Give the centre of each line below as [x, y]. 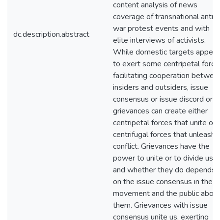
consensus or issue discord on [164, 99]
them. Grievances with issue [160, 205]
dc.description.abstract [51, 34]
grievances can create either [160, 111]
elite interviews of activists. [159, 40]
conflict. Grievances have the [161, 146]
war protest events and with [161, 28]
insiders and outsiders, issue [161, 87]
